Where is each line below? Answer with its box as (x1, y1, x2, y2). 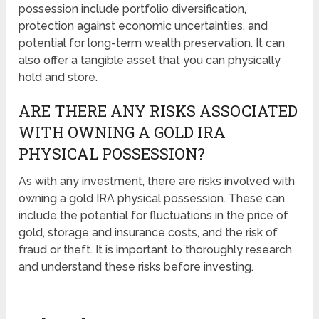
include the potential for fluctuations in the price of (19, 208, 289, 222)
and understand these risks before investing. (19, 259, 254, 273)
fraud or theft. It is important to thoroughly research (19, 242, 293, 256)
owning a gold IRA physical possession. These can (19, 191, 286, 205)
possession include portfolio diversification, (19, 1, 247, 16)
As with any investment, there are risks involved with (19, 174, 296, 188)
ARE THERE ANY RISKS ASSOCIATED (19, 100, 298, 121)
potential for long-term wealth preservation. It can (19, 36, 286, 50)
